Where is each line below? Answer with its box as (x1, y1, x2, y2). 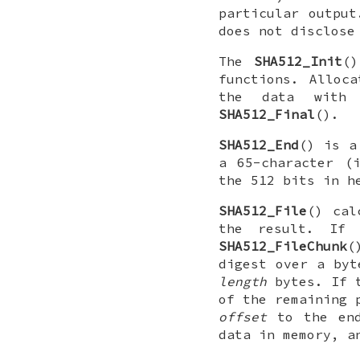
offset (219, 309, 267, 325)
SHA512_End (219, 137, 299, 153)
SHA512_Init (253, 53, 342, 70)
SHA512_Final (219, 106, 315, 123)
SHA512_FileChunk (219, 238, 347, 255)
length (219, 273, 267, 290)
